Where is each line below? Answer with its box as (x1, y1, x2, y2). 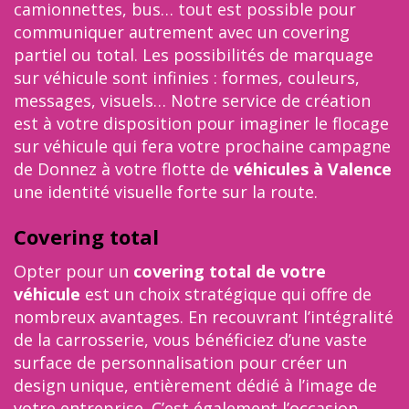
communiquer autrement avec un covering (14, 21, 350, 43)
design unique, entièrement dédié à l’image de (14, 374, 377, 396)
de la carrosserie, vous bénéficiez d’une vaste (14, 329, 367, 351)
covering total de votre (133, 260, 326, 282)
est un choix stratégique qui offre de (80, 283, 372, 305)
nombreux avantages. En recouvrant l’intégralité (14, 306, 393, 328)
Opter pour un (14, 260, 133, 282)
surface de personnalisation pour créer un (14, 351, 347, 373)
